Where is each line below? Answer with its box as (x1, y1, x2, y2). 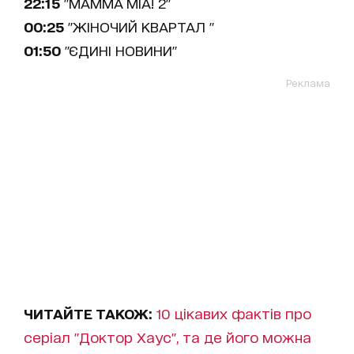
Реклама (286, 77, 330, 88)
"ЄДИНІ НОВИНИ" (61, 42, 177, 58)
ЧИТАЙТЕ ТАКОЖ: (24, 305, 153, 321)
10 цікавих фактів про (156, 305, 311, 321)
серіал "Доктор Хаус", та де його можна (24, 329, 311, 345)
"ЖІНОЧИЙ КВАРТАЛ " (64, 18, 214, 34)
